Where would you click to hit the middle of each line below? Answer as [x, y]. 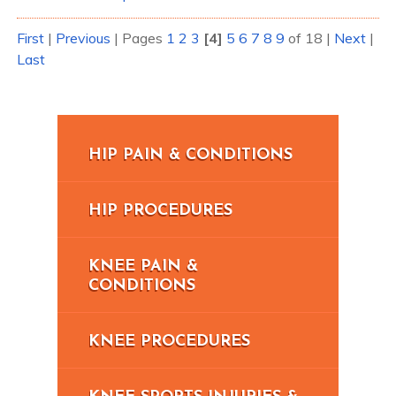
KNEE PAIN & [143, 266]
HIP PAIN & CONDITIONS [190, 155]
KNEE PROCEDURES [169, 341]
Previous [83, 38]
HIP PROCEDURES [160, 210]
